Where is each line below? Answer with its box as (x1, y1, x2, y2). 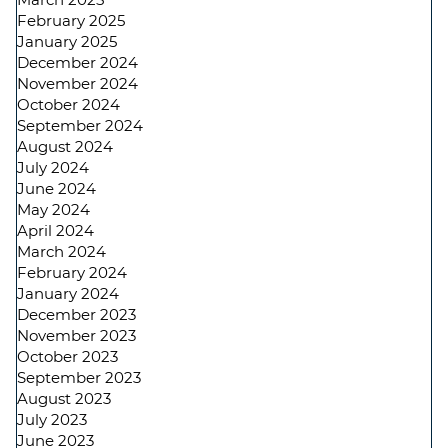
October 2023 (17, 347, 118, 366)
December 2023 (17, 305, 136, 324)
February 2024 (17, 263, 127, 282)
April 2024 (17, 221, 94, 240)
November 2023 (17, 326, 136, 345)
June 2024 (17, 179, 96, 198)
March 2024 (17, 242, 106, 261)
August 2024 (17, 137, 113, 156)
